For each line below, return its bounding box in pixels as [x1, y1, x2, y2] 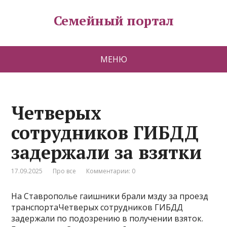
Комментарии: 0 [86, 167, 136, 175]
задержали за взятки [11, 140, 202, 164]
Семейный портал [53, 12, 174, 29]
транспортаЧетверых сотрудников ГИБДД [11, 202, 183, 213]
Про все [53, 167, 77, 175]
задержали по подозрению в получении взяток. [11, 213, 204, 224]
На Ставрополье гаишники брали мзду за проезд [11, 191, 209, 202]
